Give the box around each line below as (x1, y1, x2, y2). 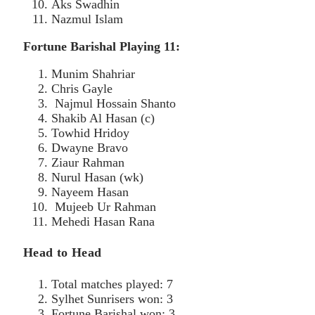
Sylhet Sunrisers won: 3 (51, 292, 173, 307)
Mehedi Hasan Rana (51, 214, 155, 229)
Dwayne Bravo (51, 140, 128, 155)
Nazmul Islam (51, 11, 123, 26)
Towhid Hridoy (51, 125, 129, 140)
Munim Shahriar (51, 66, 135, 81)
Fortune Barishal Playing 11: (23, 39, 180, 53)
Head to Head (23, 245, 102, 260)
